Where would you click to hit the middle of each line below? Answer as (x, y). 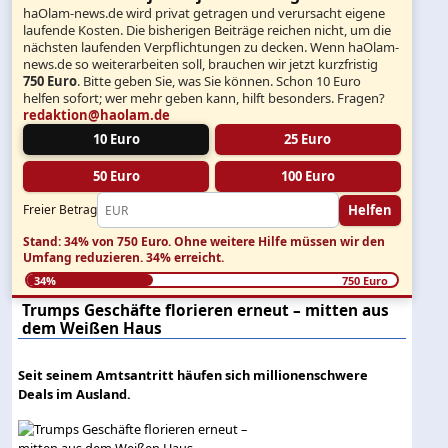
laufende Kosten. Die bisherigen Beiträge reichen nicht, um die (207, 30)
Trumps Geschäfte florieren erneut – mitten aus (206, 310)
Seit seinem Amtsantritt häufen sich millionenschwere (193, 374)
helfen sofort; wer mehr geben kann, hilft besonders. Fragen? (204, 98)
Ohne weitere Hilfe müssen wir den (278, 241)
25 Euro (308, 139)
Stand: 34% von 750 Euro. (97, 241)
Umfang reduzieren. (85, 257)
